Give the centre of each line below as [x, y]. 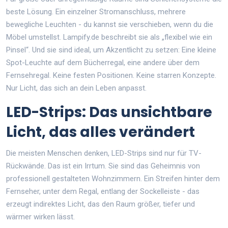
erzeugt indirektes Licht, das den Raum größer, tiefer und [101, 204]
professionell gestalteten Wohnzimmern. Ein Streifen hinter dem [113, 179]
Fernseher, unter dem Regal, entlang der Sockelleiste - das [103, 192]
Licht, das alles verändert [101, 132]
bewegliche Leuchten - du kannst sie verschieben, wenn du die [110, 25]
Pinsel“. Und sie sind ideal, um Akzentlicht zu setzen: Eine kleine [111, 50]
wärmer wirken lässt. [40, 217]
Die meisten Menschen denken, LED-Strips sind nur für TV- [104, 153]
